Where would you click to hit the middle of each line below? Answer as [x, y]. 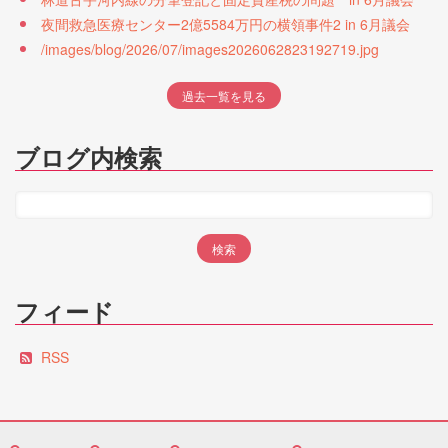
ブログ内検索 [88, 157]
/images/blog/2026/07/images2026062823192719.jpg [210, 49]
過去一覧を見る [224, 96]
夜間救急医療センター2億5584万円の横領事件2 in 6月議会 [225, 24]
